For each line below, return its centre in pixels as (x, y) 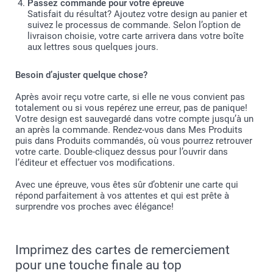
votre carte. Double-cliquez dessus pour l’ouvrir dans (122, 151)
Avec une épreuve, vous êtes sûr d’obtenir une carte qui (127, 184)
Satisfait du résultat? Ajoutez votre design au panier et (137, 14)
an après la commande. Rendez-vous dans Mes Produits (129, 129)
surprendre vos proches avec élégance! (94, 206)
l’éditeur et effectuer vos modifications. (95, 162)
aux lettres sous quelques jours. (93, 47)
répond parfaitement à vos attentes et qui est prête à (122, 195)
